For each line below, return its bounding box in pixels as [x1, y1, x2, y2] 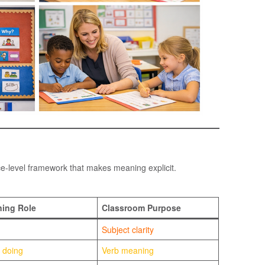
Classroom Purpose [102, 201, 181, 214]
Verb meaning [102, 244, 154, 256]
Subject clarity [102, 223, 154, 235]
